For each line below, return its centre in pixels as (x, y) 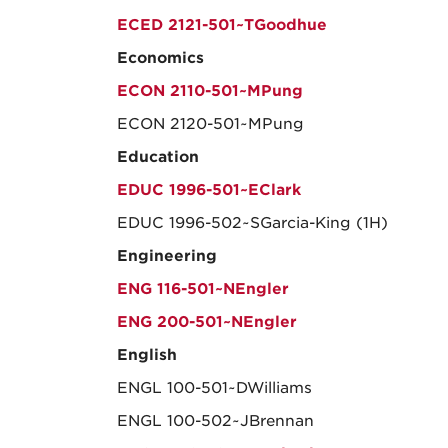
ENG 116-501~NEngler (203, 289)
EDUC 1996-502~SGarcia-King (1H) (252, 223)
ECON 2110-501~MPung (210, 91)
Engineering (167, 256)
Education (158, 157)
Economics (160, 58)
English (147, 355)
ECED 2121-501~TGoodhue (222, 25)
